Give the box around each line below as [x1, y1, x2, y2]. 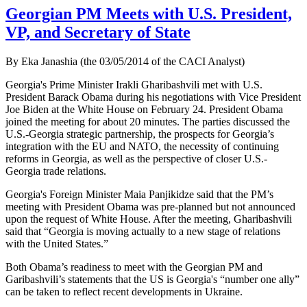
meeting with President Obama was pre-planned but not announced [5, 200, 295, 212]
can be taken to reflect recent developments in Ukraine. [5, 285, 243, 297]
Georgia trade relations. [5, 164, 106, 177]
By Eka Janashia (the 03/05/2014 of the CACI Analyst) [5, 55, 245, 67]
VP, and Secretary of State [5, 23, 191, 41]
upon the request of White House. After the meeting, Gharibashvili [5, 212, 292, 225]
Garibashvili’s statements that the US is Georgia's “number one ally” [5, 273, 299, 285]
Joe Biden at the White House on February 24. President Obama [5, 103, 283, 115]
